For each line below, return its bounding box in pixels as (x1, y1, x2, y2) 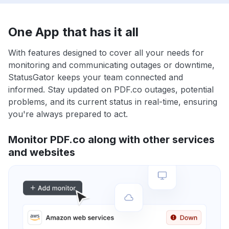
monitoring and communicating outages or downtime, (8, 60, 215, 71)
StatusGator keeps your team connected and (8, 72, 183, 83)
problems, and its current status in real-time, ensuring (8, 97, 217, 107)
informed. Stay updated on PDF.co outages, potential (8, 84, 214, 95)
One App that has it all (8, 25, 139, 40)
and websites (8, 146, 75, 159)
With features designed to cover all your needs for (8, 48, 204, 58)
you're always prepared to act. (8, 109, 128, 120)
